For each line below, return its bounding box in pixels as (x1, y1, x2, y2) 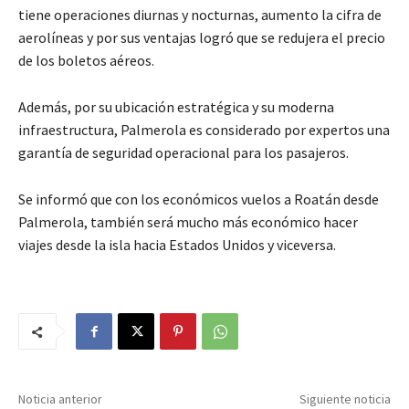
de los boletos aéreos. (18, 51, 154, 70)
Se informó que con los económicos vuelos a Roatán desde (18, 190, 379, 209)
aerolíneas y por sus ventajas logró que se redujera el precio (18, 28, 385, 47)
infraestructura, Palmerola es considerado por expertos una (18, 121, 390, 140)
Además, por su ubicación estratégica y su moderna (18, 98, 334, 117)
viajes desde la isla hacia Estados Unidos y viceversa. (18, 236, 336, 255)
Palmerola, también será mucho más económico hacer (18, 213, 358, 232)
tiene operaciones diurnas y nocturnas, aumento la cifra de (18, 5, 382, 25)
